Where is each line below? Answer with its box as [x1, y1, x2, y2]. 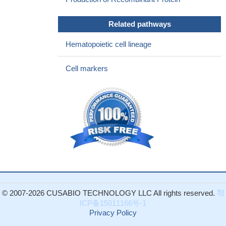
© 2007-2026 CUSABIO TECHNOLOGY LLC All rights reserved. [2, 189, 217, 198]
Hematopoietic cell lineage [66, 40, 151, 49]
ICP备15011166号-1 [80, 199, 146, 208]
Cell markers [66, 64, 108, 73]
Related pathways [108, 20, 171, 29]
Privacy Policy [89, 208, 137, 217]
